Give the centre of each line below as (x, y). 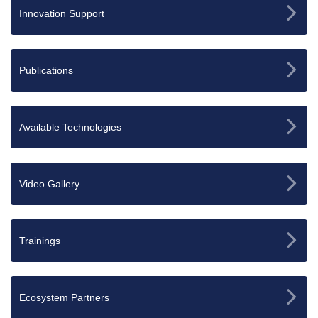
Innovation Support (62, 13)
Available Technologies (70, 127)
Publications (46, 70)
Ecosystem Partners (64, 297)
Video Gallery (49, 183)
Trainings (40, 240)
